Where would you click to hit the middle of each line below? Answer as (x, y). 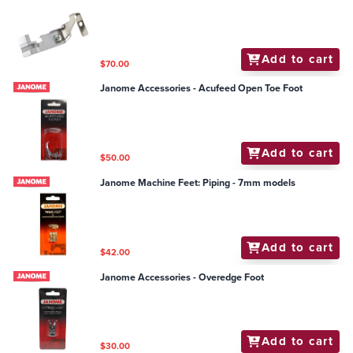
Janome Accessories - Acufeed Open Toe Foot (202, 89)
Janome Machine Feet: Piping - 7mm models (198, 182)
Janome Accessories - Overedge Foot (182, 277)
